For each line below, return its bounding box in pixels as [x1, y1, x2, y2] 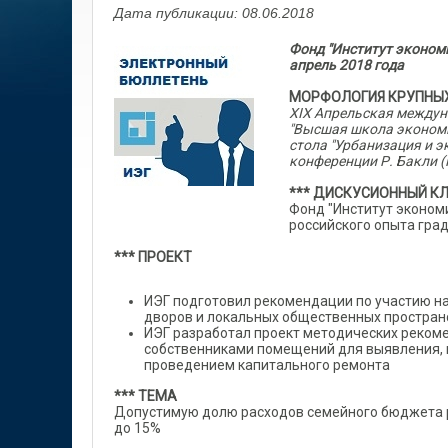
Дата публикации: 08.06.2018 [114, 5, 314, 21]
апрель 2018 [289, 57, 371, 73]
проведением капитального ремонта [144, 357, 390, 373]
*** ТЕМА [114, 388, 177, 404]
